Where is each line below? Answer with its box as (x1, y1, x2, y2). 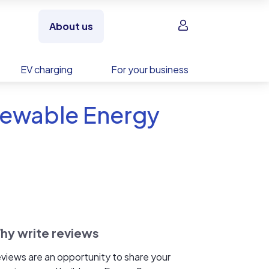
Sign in (176, 19, 205, 32)
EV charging (20, 63, 73, 76)
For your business (111, 63, 189, 76)
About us (49, 20, 93, 32)
